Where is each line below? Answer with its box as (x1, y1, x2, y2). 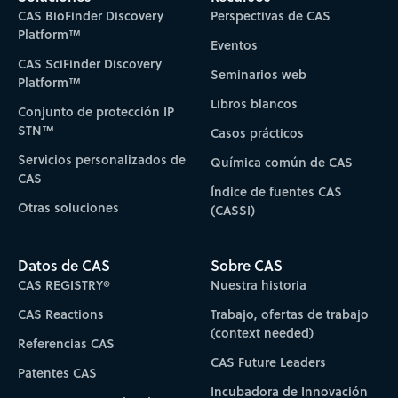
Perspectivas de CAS (211, 6, 331, 26)
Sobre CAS (211, 254, 283, 275)
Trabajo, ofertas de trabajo (211, 304, 370, 323)
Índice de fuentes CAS (211, 182, 343, 202)
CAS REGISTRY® (17, 275, 110, 294)
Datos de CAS (17, 254, 110, 275)
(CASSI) (211, 201, 256, 220)
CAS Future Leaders (211, 352, 327, 371)
